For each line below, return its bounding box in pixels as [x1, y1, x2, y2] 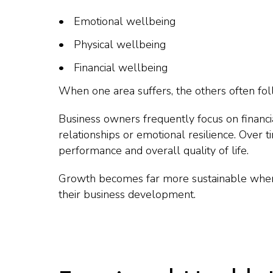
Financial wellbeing [74, 60, 168, 75]
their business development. [58, 187, 196, 202]
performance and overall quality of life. [58, 143, 249, 158]
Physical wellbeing [74, 37, 166, 52]
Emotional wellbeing [74, 14, 175, 29]
